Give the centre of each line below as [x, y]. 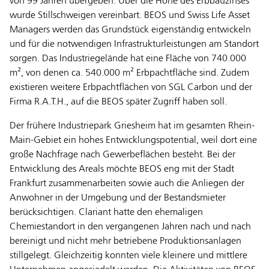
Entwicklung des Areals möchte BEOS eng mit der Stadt [122, 170]
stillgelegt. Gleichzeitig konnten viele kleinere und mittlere [128, 256]
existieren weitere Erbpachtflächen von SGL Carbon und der [131, 88]
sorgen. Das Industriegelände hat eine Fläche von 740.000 [128, 59]
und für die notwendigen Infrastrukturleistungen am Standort [134, 45]
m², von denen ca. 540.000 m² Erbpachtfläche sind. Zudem [129, 74]
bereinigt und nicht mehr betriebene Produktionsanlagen [125, 242]
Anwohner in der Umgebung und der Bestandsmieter [118, 198]
